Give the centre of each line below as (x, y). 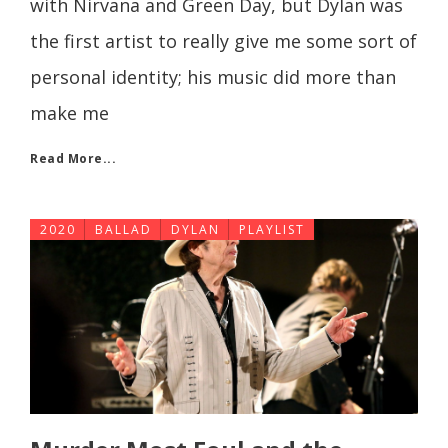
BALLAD (123, 229)
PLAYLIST (272, 229)
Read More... (73, 158)
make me (69, 112)
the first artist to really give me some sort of (223, 40)
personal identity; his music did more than (213, 76)
